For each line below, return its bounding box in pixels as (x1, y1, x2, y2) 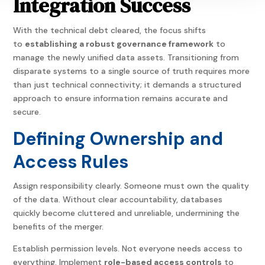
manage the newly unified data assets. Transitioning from (13, 52, 240, 63)
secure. (13, 106, 41, 118)
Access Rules (13, 150, 129, 174)
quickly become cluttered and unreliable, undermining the (13, 208, 240, 219)
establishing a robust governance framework (25, 38, 214, 50)
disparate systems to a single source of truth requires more (13, 66, 250, 77)
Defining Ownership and (13, 127, 224, 151)
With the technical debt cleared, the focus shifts (13, 25, 206, 36)
